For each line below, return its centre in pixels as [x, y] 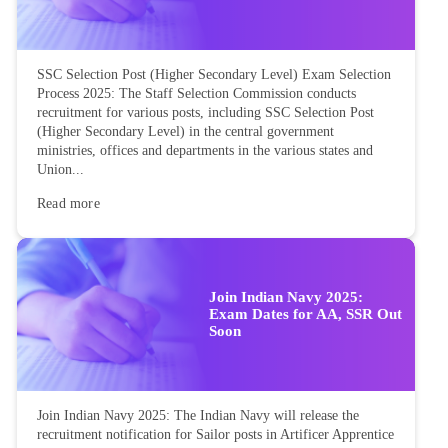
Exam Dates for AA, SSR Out [305, 313]
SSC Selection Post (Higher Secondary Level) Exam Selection [214, 74]
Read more [68, 203]
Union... [60, 169]
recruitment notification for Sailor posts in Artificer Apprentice [215, 435]
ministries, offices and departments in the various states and [205, 150]
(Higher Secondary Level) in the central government [185, 131]
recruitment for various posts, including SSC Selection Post [205, 112]
